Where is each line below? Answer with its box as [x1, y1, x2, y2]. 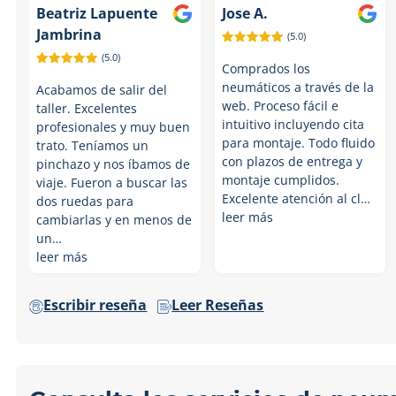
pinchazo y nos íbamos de [36, 156, 191, 172]
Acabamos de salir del [36, 81, 168, 98]
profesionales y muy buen [36, 118, 191, 135]
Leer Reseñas [171, 295, 264, 315]
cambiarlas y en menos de [36, 211, 193, 228]
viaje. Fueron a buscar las [36, 174, 188, 191]
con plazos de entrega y [222, 153, 363, 170]
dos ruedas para [36, 193, 134, 209]
